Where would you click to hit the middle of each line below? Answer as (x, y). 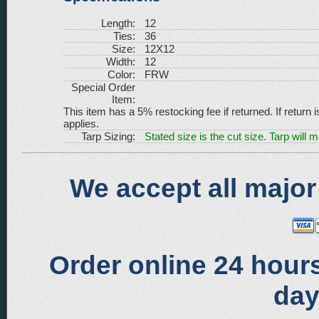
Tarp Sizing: (108, 136)
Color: (121, 74)
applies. (81, 123)
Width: (121, 61)
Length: (118, 23)
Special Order (103, 87)
